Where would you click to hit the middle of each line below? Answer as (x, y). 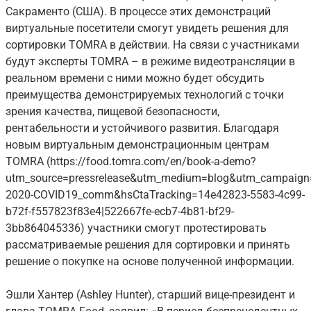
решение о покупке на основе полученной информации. (150, 262)
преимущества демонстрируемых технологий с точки (145, 95)
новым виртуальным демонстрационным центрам (137, 145)
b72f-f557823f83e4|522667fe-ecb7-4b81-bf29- (120, 212)
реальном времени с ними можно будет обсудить (135, 78)
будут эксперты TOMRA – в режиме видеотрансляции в (150, 62)
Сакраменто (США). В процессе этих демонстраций (138, 12)
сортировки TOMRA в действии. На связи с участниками (152, 45)
